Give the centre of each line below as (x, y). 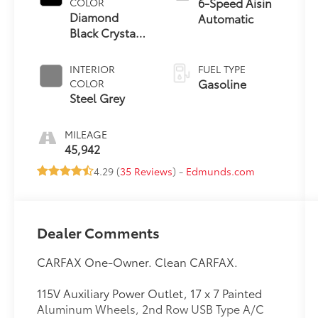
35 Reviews (147, 171)
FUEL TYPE (221, 69)
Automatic (225, 18)
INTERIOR (93, 69)
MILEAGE (86, 135)
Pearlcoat (95, 48)
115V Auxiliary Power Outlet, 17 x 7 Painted (150, 292)
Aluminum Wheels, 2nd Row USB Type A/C (151, 308)
